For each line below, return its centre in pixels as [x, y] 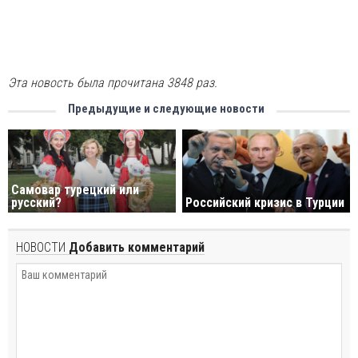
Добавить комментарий [135, 248]
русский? [36, 203]
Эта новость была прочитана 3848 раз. [113, 82]
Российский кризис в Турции [265, 203]
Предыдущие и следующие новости [166, 108]
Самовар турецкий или [75, 190]
